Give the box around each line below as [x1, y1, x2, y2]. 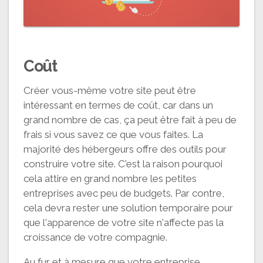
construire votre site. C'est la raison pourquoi [23, 157, 222, 170]
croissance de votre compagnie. [23, 231, 167, 243]
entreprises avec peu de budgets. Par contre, [23, 187, 224, 199]
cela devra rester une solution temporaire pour [23, 201, 233, 214]
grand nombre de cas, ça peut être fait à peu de [23, 113, 237, 126]
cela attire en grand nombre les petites [23, 172, 197, 184]
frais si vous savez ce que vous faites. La [23, 128, 203, 140]
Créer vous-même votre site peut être [23, 84, 196, 96]
